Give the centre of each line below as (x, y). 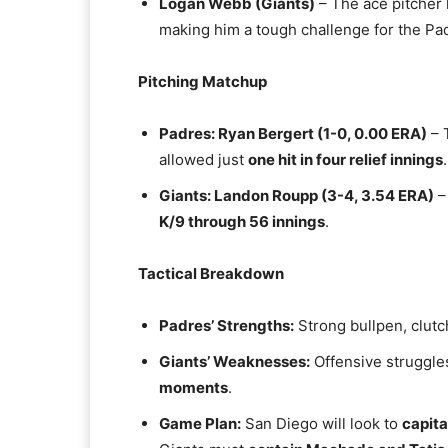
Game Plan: (200, 423)
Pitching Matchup (202, 81)
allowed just (203, 159)
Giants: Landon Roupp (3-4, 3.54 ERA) (296, 195)
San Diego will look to (321, 423)
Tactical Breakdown (211, 273)
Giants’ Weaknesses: (234, 361)
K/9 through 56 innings (242, 221)
